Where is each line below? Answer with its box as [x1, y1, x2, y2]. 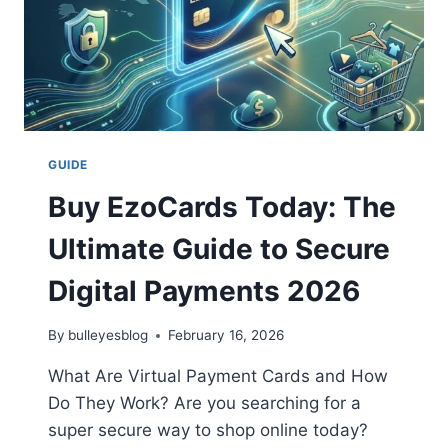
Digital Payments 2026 [48, 273, 360, 308]
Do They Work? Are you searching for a [48, 393, 361, 414]
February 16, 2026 [168, 327, 285, 344]
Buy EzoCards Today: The [48, 189, 396, 224]
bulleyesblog [68, 327, 149, 344]
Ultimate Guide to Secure [48, 231, 390, 266]
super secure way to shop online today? [48, 420, 368, 441]
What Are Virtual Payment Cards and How [48, 366, 388, 387]
